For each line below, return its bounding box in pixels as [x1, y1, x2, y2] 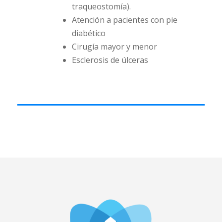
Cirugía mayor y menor [72, 41, 157, 52]
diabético [72, 27, 106, 39]
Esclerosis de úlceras [72, 54, 148, 65]
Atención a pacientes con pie [72, 14, 177, 25]
